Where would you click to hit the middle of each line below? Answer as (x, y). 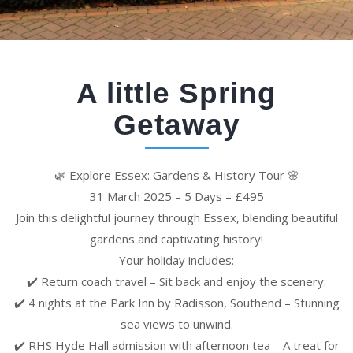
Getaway (176, 125)
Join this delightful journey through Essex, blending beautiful (176, 217)
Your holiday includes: (176, 260)
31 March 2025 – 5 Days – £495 (176, 196)
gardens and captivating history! (176, 239)
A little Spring (176, 93)
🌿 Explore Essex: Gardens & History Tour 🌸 (176, 175)
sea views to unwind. (176, 324)
